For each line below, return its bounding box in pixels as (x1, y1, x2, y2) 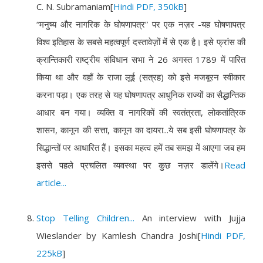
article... (36, 177, 66, 188)
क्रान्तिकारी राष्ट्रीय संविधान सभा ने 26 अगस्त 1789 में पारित (36, 53, 245, 65)
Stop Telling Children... (36, 212, 142, 224)
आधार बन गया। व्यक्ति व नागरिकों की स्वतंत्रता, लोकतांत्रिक (36, 106, 245, 118)
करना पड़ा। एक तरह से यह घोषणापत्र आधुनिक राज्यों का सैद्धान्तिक (36, 89, 245, 100)
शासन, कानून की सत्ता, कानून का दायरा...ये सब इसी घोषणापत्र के (36, 124, 245, 136)
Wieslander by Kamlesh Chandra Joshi (36, 230, 198, 241)
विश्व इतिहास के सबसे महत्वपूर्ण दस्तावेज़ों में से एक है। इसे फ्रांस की (36, 36, 245, 48)
